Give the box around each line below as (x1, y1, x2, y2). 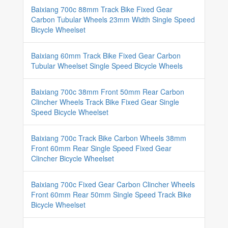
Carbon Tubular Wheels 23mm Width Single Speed (31, 14, 195, 24)
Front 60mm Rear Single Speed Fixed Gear (31, 143, 172, 153)
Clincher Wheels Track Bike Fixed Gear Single (31, 97, 179, 107)
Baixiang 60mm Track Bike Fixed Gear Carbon (31, 50, 181, 61)
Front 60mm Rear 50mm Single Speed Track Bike (31, 189, 191, 199)
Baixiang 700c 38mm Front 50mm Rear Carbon (31, 87, 184, 97)
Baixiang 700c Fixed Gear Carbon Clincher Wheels (31, 179, 195, 189)
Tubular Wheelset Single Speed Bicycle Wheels (31, 61, 183, 71)
